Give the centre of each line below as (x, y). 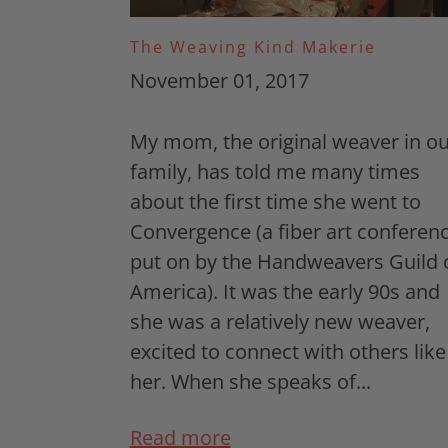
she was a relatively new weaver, (279, 322)
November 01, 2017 (219, 81)
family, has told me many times (274, 172)
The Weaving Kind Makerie (252, 47)
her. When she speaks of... (250, 382)
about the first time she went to (275, 202)
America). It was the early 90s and (284, 292)
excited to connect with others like (287, 352)
